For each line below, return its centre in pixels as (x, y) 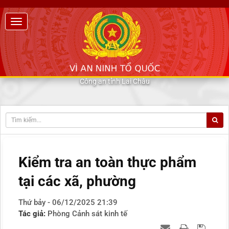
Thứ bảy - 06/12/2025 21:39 (68, 203)
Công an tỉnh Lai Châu (114, 81)
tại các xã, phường (77, 181)
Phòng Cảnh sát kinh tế (87, 214)
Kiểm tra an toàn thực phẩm (107, 163)
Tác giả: (33, 214)
